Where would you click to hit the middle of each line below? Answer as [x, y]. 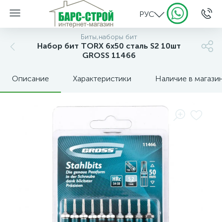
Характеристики [102, 79]
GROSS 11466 [109, 55]
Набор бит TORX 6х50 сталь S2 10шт [109, 46]
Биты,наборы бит [109, 37]
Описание [30, 79]
